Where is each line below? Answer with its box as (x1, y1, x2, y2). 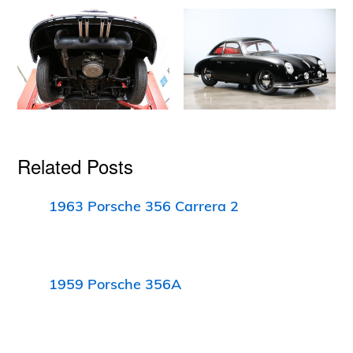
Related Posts (17, 151, 134, 180)
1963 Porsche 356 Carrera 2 (49, 196, 240, 215)
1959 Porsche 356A (49, 275, 182, 294)
